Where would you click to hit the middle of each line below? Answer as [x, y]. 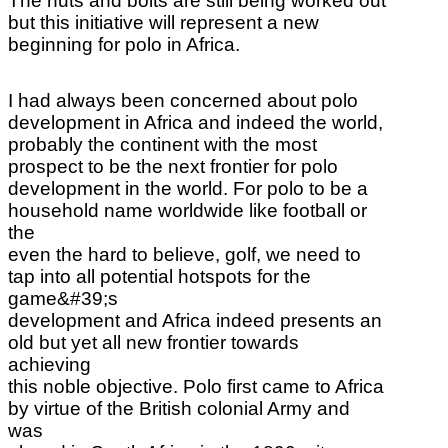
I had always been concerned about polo [183, 100]
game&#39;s [63, 298]
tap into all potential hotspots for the [159, 276]
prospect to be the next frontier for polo [173, 166]
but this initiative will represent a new [163, 22]
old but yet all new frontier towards [153, 342]
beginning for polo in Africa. [124, 44]
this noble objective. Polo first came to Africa [196, 386]
